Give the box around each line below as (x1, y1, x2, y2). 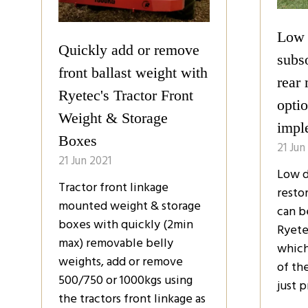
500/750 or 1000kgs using (58, 270, 192, 291)
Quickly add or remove (58, 41, 199, 59)
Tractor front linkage (58, 177, 168, 198)
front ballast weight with (58, 64, 208, 82)
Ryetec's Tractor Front (58, 87, 193, 104)
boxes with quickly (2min (58, 214, 193, 235)
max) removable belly (58, 233, 173, 254)
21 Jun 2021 (58, 151, 111, 171)
